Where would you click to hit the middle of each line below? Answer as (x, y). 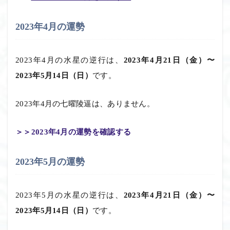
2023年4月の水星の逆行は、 (70, 60)
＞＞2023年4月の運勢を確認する (73, 132)
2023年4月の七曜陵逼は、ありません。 (85, 103)
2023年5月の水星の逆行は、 (70, 195)
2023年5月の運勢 (50, 161)
